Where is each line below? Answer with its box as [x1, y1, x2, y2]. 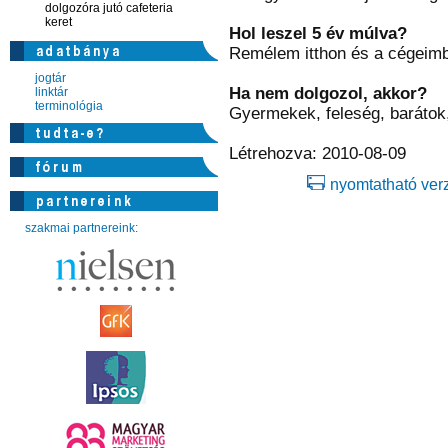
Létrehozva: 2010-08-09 [228, 144, 406, 163]
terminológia [34, 99, 103, 113]
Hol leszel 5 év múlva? [228, 24, 407, 43]
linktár [34, 85, 68, 99]
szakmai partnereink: [24, 221, 138, 235]
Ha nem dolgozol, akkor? [228, 84, 427, 103]
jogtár [34, 71, 66, 85]
